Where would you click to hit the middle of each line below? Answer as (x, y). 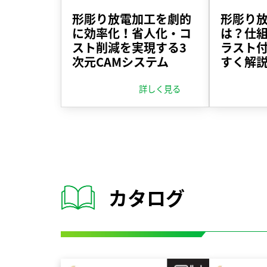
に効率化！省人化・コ (132, 33)
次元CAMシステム (120, 61)
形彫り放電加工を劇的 (132, 18)
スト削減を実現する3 (129, 47)
